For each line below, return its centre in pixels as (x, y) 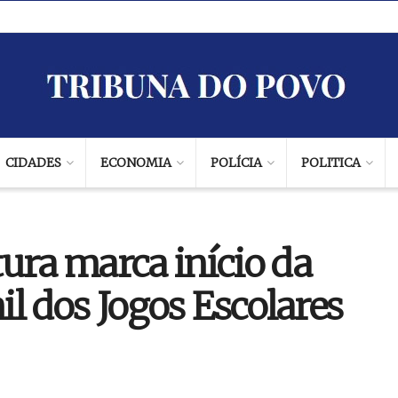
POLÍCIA (236, 163)
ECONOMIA (135, 163)
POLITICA (330, 163)
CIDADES (33, 163)
